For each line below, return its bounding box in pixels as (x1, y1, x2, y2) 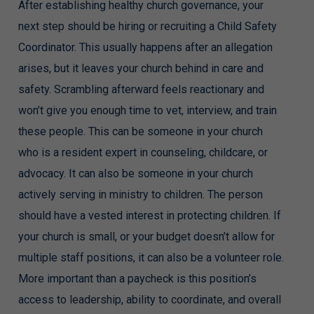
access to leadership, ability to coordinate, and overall (18, 293, 281, 306)
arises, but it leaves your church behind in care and (18, 62, 264, 75)
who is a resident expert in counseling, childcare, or (18, 146, 268, 159)
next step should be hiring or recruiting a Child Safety (18, 20, 277, 33)
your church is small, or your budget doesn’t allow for (18, 230, 275, 243)
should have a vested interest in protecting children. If (18, 209, 281, 222)
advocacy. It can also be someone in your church (18, 167, 253, 180)
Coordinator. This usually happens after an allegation (18, 41, 273, 54)
